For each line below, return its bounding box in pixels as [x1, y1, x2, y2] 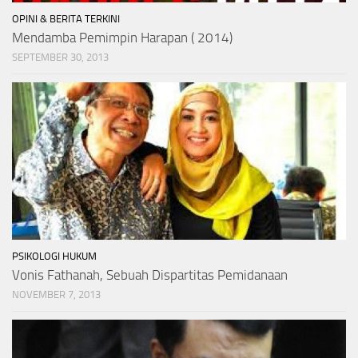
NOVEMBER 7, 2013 [12, 288, 101, 300]
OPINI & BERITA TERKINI [12, 13, 120, 26]
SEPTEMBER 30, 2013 [12, 51, 109, 64]
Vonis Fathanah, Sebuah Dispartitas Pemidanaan [12, 267, 288, 283]
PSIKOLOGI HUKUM [12, 250, 97, 262]
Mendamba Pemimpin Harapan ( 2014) [12, 30, 233, 46]
